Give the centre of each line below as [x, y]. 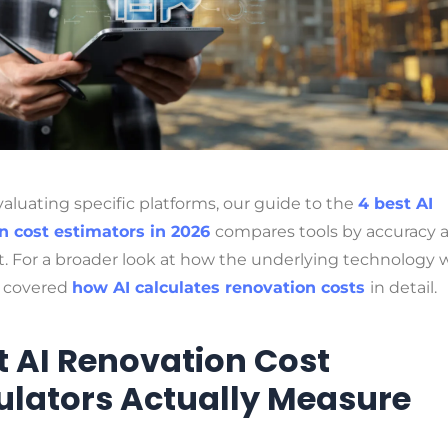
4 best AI [395, 203]
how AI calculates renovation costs [218, 287]
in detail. [403, 287]
